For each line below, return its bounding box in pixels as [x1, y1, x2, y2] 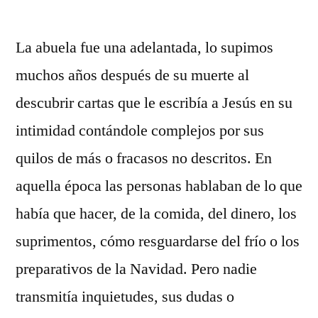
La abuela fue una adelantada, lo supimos [16, 37, 273, 57]
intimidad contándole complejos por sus [16, 120, 264, 141]
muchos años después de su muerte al [16, 65, 249, 85]
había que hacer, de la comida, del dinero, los [16, 203, 297, 224]
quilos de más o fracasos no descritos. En [16, 148, 272, 168]
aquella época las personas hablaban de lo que [16, 175, 302, 196]
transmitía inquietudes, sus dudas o [16, 286, 234, 307]
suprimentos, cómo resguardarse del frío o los [16, 231, 300, 251]
